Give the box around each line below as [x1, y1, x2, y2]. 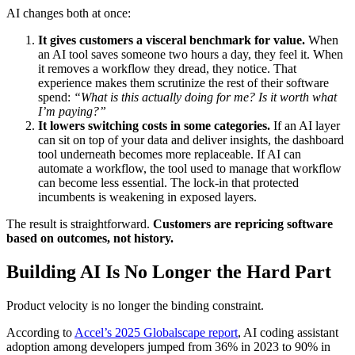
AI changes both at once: [6, 6, 131, 21]
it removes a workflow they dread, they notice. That [38, 62, 296, 76]
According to [6, 326, 74, 340]
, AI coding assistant [238, 326, 338, 340]
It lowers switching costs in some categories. [38, 119, 273, 133]
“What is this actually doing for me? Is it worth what [74, 90, 337, 105]
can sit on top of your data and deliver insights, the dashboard [38, 133, 344, 147]
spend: [38, 90, 74, 105]
